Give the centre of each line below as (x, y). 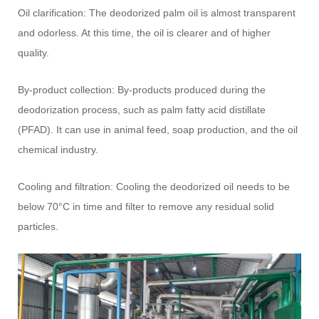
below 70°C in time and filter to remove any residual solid (146, 206)
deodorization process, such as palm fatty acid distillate (142, 109)
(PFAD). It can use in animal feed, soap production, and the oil (158, 129)
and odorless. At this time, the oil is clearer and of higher (145, 32)
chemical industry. (58, 149)
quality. (34, 52)
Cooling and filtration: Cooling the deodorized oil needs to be (154, 186)
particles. (38, 226)
